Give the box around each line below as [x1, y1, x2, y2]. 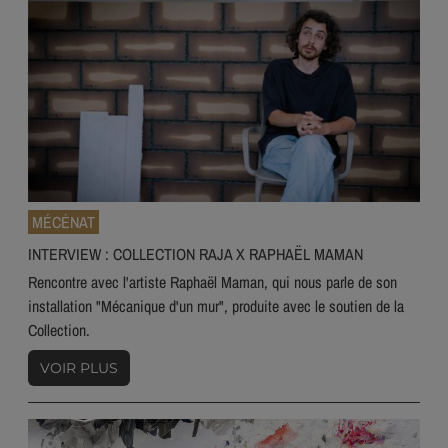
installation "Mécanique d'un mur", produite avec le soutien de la [28, 295, 404, 318]
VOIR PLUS [40, 359, 118, 378]
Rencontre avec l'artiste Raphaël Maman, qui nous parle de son [28, 271, 397, 294]
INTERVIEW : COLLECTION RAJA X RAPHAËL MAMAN [28, 243, 363, 266]
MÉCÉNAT [32, 211, 95, 234]
